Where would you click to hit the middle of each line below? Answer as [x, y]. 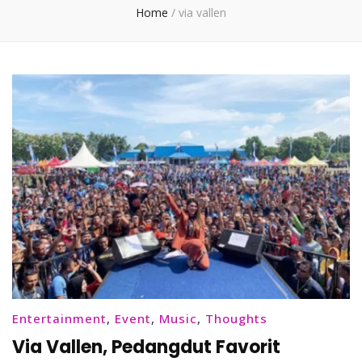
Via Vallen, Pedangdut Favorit [146, 347]
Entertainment [59, 319]
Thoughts [236, 319]
